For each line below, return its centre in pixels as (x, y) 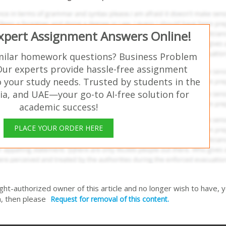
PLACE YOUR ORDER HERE (59, 128)
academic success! (59, 107)
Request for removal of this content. (110, 199)
